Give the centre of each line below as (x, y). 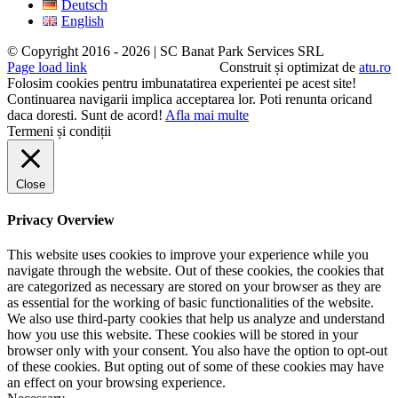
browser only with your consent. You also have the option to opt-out (197, 351)
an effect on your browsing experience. (116, 383)
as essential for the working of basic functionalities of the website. (191, 303)
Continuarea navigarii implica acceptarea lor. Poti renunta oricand (190, 99)
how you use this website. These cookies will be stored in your (183, 335)
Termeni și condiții (59, 131)
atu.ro (375, 67)
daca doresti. (44, 115)
